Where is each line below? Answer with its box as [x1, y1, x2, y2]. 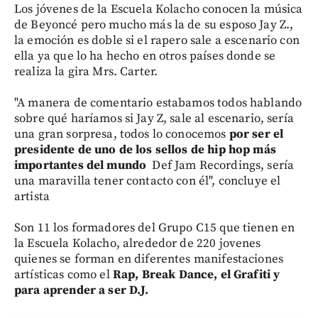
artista [14, 188, 50, 204]
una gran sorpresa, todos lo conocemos [14, 126, 229, 142]
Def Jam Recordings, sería [146, 157, 295, 173]
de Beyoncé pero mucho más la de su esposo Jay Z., [14, 16, 294, 33]
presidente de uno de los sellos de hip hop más [14, 141, 276, 158]
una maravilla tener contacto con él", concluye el [14, 172, 281, 189]
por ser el [229, 126, 284, 142]
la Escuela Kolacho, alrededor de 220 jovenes [14, 235, 261, 251]
